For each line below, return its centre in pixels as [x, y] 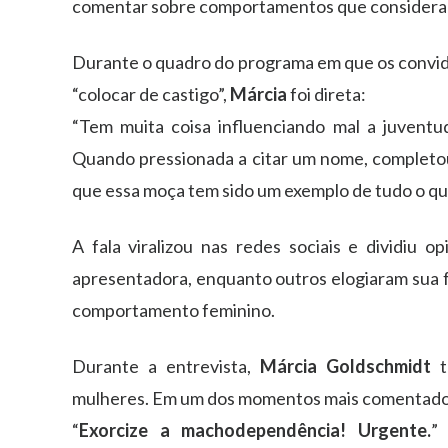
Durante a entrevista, [166, 365]
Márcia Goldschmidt [346, 365]
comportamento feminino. [173, 309]
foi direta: [326, 93]
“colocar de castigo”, [151, 93]
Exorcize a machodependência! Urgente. [255, 429]
